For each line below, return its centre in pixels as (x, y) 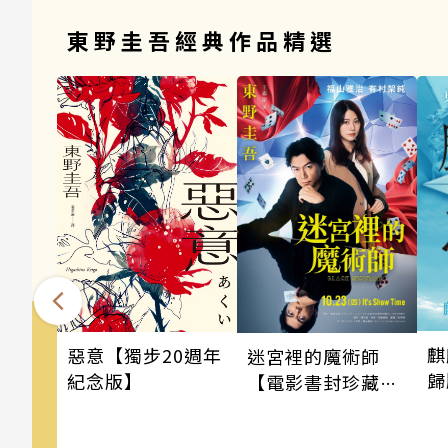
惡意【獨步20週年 (144, 354)
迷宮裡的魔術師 (313, 355)
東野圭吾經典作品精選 (202, 40)
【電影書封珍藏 (313, 381)
